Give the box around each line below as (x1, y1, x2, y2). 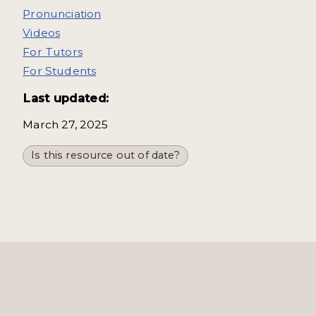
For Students (23, 64, 97, 78)
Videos (23, 26, 61, 39)
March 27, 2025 (23, 118, 109, 132)
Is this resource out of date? (31, 149, 181, 162)
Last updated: (23, 90, 109, 105)
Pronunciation (23, 7, 102, 20)
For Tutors (23, 45, 83, 59)
